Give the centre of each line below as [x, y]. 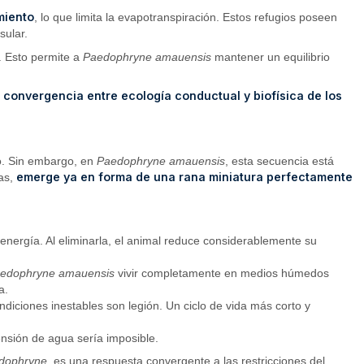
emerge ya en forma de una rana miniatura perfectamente [185, 177]
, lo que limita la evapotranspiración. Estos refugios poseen [186, 17]
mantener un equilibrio [271, 56]
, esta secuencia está [280, 161]
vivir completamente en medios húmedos [222, 273]
